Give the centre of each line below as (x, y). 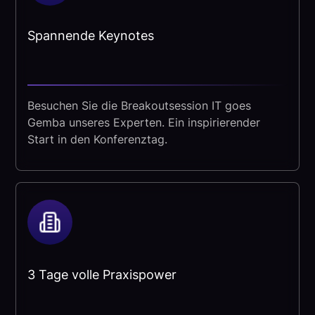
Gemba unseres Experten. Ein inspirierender (144, 123)
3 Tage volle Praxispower (102, 275)
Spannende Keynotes (91, 36)
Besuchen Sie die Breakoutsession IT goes (140, 106)
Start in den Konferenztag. (98, 140)
